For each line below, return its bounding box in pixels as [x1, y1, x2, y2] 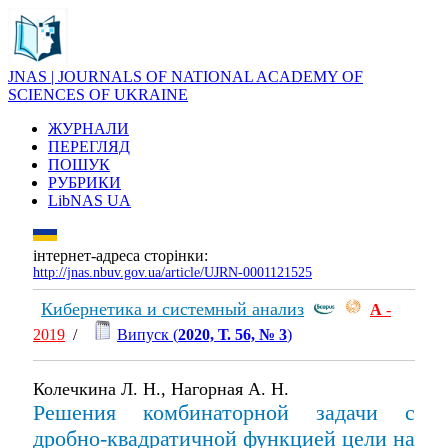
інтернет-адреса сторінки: [33, 247, 208, 264]
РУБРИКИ [48, 174, 121, 191]
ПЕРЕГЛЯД [48, 138, 130, 155]
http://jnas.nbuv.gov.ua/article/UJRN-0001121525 [33, 265, 312, 280]
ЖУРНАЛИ [48, 120, 129, 137]
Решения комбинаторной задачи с [33, 399, 415, 425]
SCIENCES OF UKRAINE [8, 86, 188, 103]
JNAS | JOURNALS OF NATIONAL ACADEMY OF [8, 68, 363, 85]
